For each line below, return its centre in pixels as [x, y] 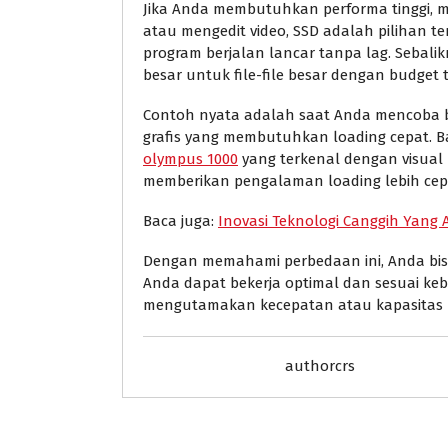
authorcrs [320, 366]
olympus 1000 [190, 159]
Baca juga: [180, 221]
